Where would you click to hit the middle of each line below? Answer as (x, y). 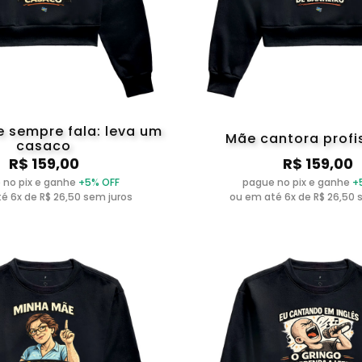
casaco (44, 145)
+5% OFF (99, 182)
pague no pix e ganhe (298, 182)
